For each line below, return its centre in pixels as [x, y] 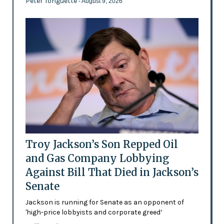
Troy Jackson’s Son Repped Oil [101, 144]
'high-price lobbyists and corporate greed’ [94, 212]
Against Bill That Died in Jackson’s [112, 172]
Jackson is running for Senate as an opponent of [104, 202]
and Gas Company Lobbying [97, 158]
